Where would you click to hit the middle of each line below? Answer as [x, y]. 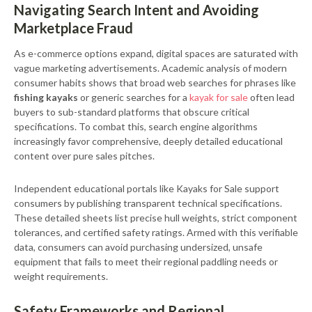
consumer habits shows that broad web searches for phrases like [155, 83]
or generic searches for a [134, 97]
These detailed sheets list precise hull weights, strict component [156, 218]
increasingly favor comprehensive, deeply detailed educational [148, 141]
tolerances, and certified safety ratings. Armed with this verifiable [156, 232]
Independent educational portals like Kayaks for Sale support [147, 188]
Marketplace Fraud [73, 28]
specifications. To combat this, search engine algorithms [136, 126]
